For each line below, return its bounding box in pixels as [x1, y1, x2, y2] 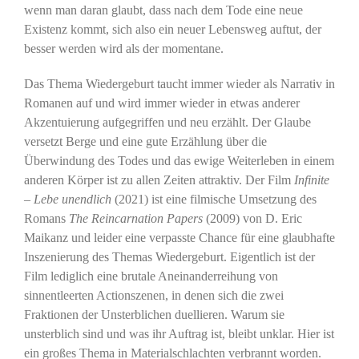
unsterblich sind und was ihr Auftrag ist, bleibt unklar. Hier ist [23, 326, 334, 341]
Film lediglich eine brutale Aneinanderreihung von [23, 268, 278, 283]
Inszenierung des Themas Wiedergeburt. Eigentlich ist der [23, 249, 315, 264]
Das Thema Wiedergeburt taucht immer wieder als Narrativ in [23, 76, 335, 91]
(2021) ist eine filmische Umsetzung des [111, 192, 317, 206]
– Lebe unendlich [23, 192, 111, 206]
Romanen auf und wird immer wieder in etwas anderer [23, 95, 300, 110]
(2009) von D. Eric [202, 211, 302, 225]
